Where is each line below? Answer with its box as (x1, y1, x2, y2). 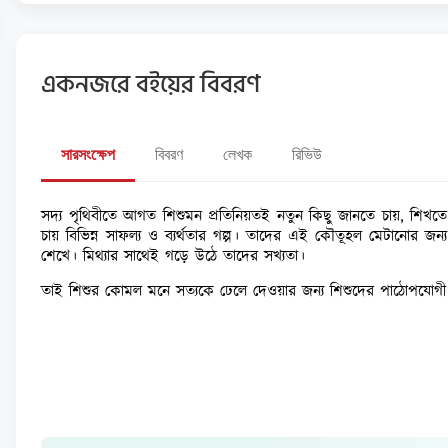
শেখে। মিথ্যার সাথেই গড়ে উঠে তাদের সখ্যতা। (41, 244, 305, 268)
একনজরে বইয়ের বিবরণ (41, 63, 260, 105)
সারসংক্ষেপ (61, 142, 115, 166)
